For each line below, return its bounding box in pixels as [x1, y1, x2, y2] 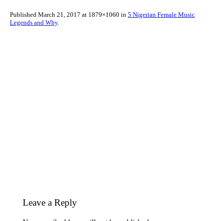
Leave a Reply [23, 197, 77, 208]
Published [10, 10, 38, 18]
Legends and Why [10, 18, 58, 26]
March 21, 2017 [38, 10, 80, 18]
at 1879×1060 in [80, 10, 128, 18]
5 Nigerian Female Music [128, 10, 195, 18]
